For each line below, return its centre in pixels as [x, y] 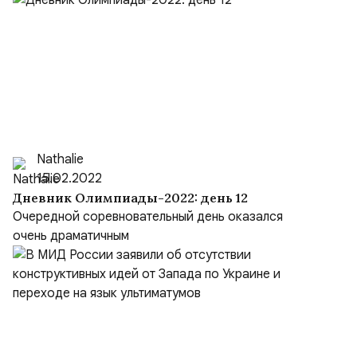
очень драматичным [71, 236]
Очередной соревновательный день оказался [148, 217]
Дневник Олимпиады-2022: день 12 [130, 198]
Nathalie [60, 159]
